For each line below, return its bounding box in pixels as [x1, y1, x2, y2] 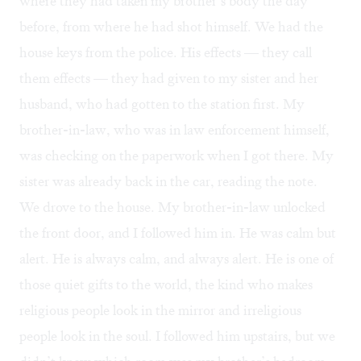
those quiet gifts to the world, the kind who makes [19, 276, 313, 294]
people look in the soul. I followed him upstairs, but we [19, 327, 335, 346]
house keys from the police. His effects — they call [19, 44, 312, 62]
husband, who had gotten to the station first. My [19, 95, 305, 114]
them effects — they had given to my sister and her [19, 69, 318, 88]
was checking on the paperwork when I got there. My [19, 147, 334, 165]
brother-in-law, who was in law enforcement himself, [19, 121, 330, 139]
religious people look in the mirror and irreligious [19, 301, 301, 320]
